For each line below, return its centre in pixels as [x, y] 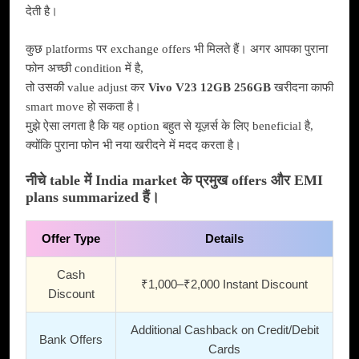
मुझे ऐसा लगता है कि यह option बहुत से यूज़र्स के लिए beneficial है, [169, 125]
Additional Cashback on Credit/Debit [224, 329]
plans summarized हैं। [93, 198]
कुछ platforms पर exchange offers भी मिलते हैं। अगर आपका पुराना [177, 48]
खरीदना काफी [302, 87]
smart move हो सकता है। [83, 106]
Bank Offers [71, 339]
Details [224, 238]
